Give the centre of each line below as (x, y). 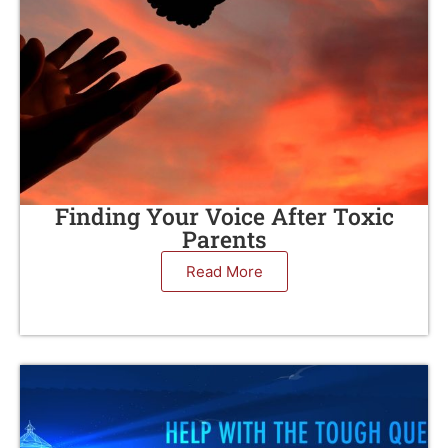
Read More (224, 271)
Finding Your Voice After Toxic (224, 216)
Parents (224, 239)
